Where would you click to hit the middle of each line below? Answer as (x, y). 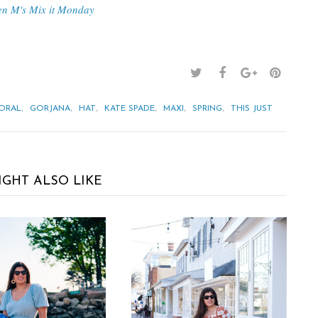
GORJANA (50, 108)
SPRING (207, 108)
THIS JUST (252, 108)
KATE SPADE (130, 108)
